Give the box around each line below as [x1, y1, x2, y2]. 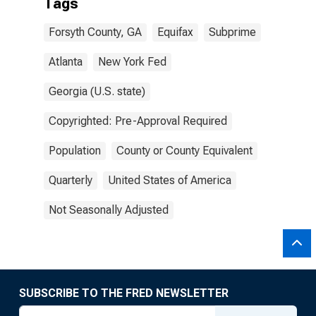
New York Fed [98, 55, 166, 68]
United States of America [108, 174, 231, 187]
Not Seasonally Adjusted [49, 203, 169, 217]
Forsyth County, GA [49, 25, 142, 39]
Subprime [209, 25, 256, 39]
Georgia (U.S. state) [49, 85, 145, 98]
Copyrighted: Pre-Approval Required [49, 114, 227, 128]
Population [49, 144, 101, 157]
